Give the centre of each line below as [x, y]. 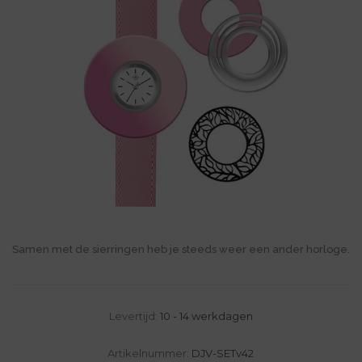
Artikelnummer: [149, 353]
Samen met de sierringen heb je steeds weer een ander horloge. [181, 249]
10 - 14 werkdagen [206, 316]
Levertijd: [133, 316]
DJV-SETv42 [223, 353]
